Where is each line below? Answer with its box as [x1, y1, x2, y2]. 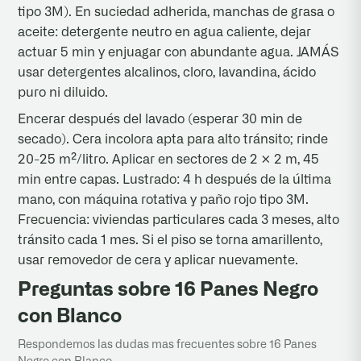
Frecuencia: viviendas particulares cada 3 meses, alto [18, 213, 340, 226]
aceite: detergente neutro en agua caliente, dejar [18, 25, 312, 39]
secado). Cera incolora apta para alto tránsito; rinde [18, 132, 329, 146]
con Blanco [18, 306, 122, 326]
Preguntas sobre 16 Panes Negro [18, 280, 319, 300]
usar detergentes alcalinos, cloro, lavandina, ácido [18, 65, 317, 79]
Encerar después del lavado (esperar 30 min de [18, 112, 303, 126]
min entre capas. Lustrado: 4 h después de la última [18, 172, 332, 186]
